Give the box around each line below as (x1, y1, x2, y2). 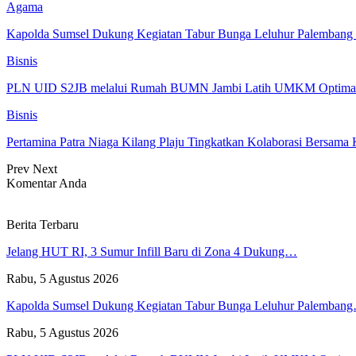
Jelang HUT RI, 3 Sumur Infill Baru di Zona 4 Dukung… (6, 244, 297, 258)
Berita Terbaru (6, 217, 79, 231)
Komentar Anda (6, 176, 87, 190)
